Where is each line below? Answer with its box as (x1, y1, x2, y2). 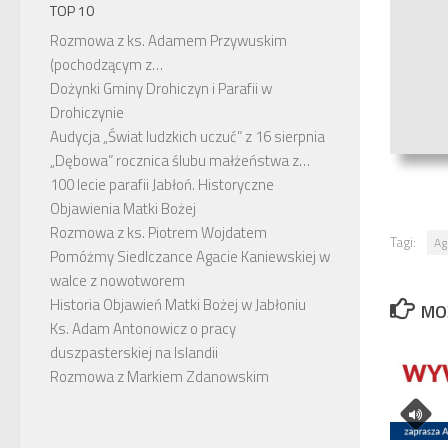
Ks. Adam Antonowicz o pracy (50, 316, 236, 340)
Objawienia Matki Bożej (50, 196, 196, 220)
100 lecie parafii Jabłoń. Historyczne (50, 172, 274, 196)
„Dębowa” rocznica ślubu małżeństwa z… (50, 148, 310, 172)
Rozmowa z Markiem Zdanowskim (50, 364, 269, 388)
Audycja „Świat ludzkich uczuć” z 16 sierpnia (50, 124, 325, 148)
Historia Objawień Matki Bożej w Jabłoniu (50, 292, 306, 316)
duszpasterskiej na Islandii (50, 340, 218, 364)
